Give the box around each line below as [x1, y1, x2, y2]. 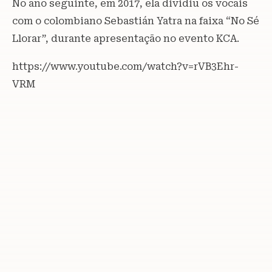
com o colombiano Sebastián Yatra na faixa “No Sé [12, 15, 259, 27]
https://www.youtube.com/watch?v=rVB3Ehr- [12, 60, 239, 72]
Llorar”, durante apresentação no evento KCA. [12, 32, 239, 44]
